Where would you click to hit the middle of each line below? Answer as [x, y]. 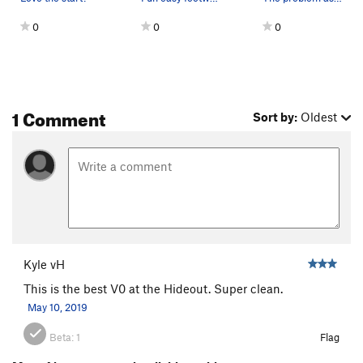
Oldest [319, 117]
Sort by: [275, 117]
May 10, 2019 [58, 307]
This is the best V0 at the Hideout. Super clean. [153, 288]
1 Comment [59, 117]
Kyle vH [44, 264]
